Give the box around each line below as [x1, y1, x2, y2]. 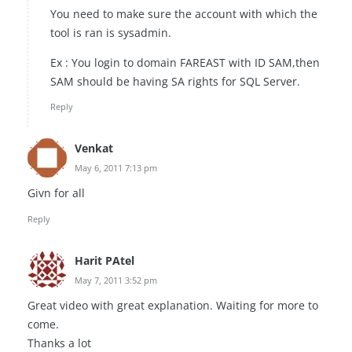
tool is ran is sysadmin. [50, 24, 171, 40]
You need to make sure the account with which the [50, 5, 317, 21]
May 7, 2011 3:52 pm [75, 273, 157, 286]
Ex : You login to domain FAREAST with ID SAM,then [50, 54, 320, 70]
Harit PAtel [75, 252, 134, 268]
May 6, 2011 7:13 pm [75, 161, 157, 174]
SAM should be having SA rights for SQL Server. [50, 73, 300, 89]
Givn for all [27, 185, 85, 201]
